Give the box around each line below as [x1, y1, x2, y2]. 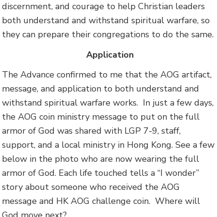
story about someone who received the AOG [2, 181, 180, 193]
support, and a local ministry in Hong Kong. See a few [2, 139, 215, 151]
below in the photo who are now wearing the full [2, 153, 200, 165]
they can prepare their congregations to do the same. [2, 28, 214, 40]
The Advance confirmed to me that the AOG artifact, [2, 69, 212, 81]
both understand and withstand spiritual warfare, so [2, 14, 210, 26]
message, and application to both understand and [2, 83, 200, 95]
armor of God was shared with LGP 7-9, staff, [2, 125, 181, 137]
